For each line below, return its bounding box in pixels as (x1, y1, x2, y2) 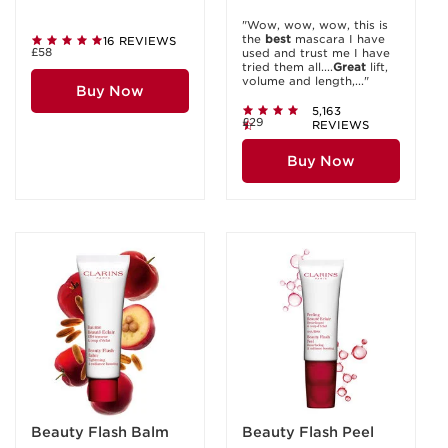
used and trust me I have (242, 46, 390, 60)
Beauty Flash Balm (31, 424, 170, 440)
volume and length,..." (242, 74, 369, 88)
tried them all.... (242, 60, 333, 74)
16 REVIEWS (103, 34, 176, 48)
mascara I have (291, 32, 385, 46)
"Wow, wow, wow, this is (242, 18, 388, 32)
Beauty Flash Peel (242, 424, 375, 440)
